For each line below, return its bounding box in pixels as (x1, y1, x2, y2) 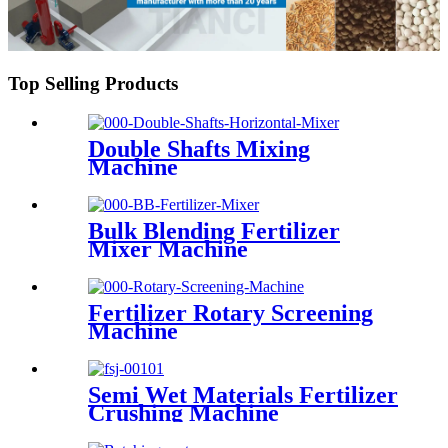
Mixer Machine (88, 236, 248, 263)
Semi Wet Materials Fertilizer (88, 381, 398, 408)
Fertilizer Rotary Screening (88, 299, 373, 326)
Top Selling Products (8, 73, 178, 95)
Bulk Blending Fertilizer (88, 218, 340, 245)
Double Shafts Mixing (88, 136, 310, 163)
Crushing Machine (88, 399, 279, 426)
